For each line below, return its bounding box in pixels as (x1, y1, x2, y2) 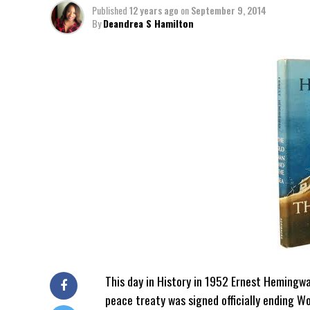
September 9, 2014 (191, 3, 266, 17)
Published (92, 3, 127, 17)
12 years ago (129, 3, 179, 17)
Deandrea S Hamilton (103, 16, 194, 30)
